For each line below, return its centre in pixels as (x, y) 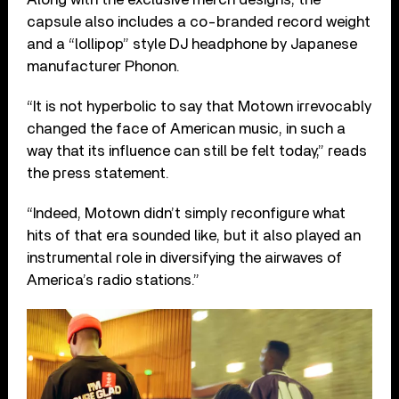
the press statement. (98, 173)
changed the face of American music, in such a (187, 128)
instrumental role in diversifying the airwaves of (185, 257)
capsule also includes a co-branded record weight (199, 21)
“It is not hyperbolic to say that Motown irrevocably (199, 106)
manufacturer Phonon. (104, 66)
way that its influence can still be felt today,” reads (197, 151)
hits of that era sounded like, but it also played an (194, 235)
